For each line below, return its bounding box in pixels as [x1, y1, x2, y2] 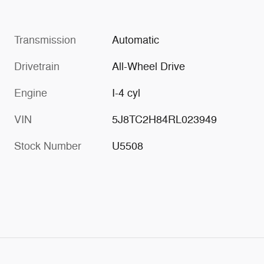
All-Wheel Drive [112, 60, 186, 74]
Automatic [112, 34, 160, 47]
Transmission [14, 34, 76, 47]
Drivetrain [14, 60, 60, 74]
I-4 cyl [112, 87, 141, 100]
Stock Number [14, 140, 81, 153]
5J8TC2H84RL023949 [112, 113, 217, 127]
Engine [14, 87, 47, 100]
